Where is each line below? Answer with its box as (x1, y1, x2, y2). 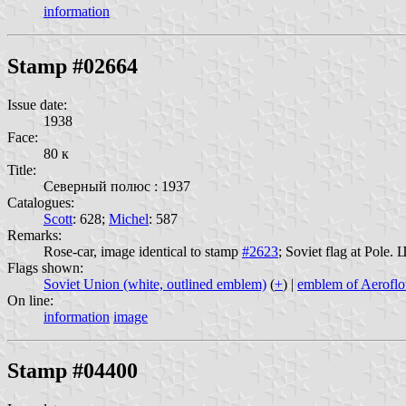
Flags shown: (7, 259, 83, 275)
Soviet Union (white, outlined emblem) (43, 275, 266, 292)
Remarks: (7, 227, 62, 243)
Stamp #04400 (7, 359, 138, 383)
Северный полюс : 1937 (43, 178, 190, 194)
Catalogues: (7, 194, 74, 210)
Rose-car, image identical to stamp (43, 243, 242, 259)
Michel (109, 210, 149, 227)
